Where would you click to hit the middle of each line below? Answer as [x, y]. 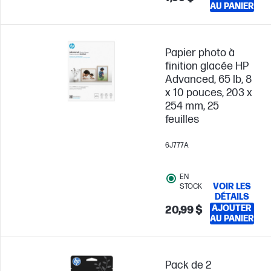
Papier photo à [200, 53]
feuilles [182, 119]
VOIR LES [232, 187]
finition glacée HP [207, 66]
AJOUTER [232, 208]
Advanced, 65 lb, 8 [208, 80]
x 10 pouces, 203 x [209, 93]
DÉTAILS [232, 197]
